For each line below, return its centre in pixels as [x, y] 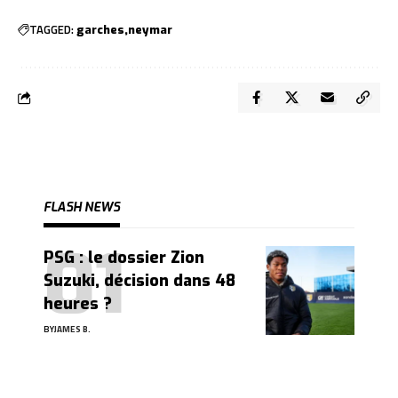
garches [100, 29]
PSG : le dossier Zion [124, 257]
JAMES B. [72, 329]
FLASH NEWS [82, 207]
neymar [150, 29]
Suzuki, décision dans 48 [139, 280]
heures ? [78, 303]
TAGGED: [52, 30]
